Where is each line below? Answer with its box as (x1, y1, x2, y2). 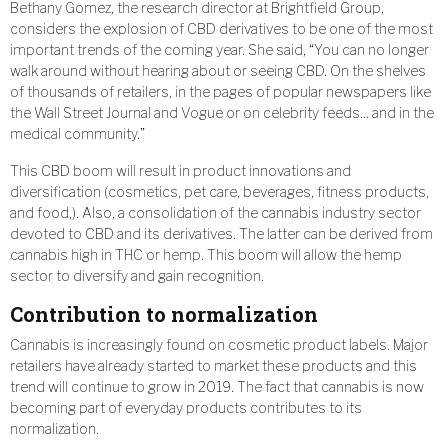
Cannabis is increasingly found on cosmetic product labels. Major (10, 336, 428, 354)
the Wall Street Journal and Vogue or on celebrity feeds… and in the (10, 104, 434, 122)
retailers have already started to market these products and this (10, 357, 417, 375)
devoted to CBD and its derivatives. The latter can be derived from (10, 225, 433, 243)
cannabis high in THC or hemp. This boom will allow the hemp (10, 246, 402, 264)
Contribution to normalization (10, 301, 318, 328)
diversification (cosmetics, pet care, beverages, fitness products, (10, 183, 429, 201)
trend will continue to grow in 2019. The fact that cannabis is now (10, 378, 424, 396)
